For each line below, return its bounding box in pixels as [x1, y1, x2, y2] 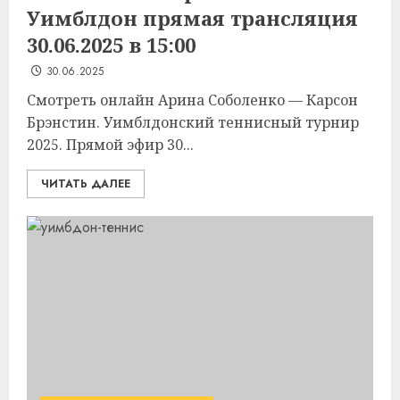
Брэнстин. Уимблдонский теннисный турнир [27, 112, 359, 132]
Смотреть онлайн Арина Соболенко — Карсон [27, 90, 358, 110]
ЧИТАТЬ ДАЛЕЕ [41, 176, 130, 192]
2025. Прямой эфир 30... [27, 135, 194, 154]
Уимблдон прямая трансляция [27, 4, 358, 31]
